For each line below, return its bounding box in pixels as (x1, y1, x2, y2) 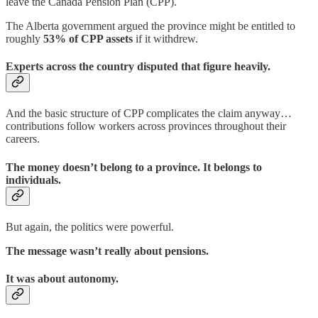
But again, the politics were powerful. (6, 220, 174, 233)
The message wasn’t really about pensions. (6, 244, 209, 257)
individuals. (6, 173, 61, 186)
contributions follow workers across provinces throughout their (6, 120, 286, 133)
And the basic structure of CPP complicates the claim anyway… (6, 107, 292, 120)
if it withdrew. (133, 32, 198, 45)
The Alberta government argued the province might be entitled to (6, 19, 295, 32)
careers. (6, 133, 40, 146)
